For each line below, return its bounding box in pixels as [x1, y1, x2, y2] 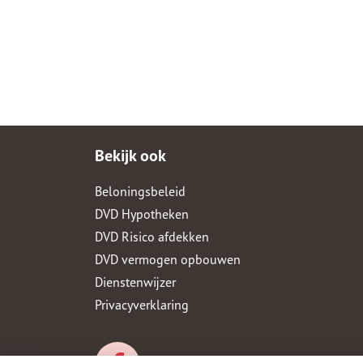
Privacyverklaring [95, 296, 189, 313]
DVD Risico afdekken [95, 228, 209, 245]
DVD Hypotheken [95, 205, 189, 222]
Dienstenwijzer [95, 273, 176, 290]
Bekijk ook [95, 144, 166, 166]
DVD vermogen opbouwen [95, 250, 241, 267]
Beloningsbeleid [95, 182, 186, 199]
